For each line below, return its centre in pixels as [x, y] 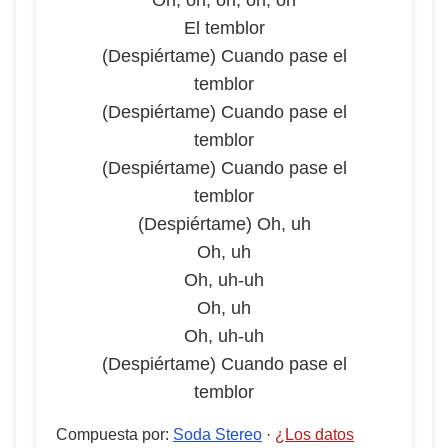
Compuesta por [110, 434]
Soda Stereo [217, 434]
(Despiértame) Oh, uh [224, 224]
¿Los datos [314, 434]
